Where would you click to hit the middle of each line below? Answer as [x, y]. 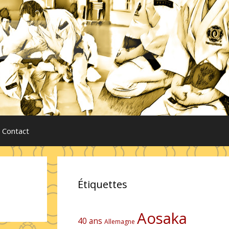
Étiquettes [102, 184]
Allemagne [120, 222]
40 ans [90, 221]
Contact [16, 131]
